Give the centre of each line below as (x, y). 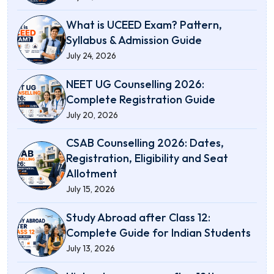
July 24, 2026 (91, 55)
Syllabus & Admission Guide (134, 40)
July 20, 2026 (92, 115)
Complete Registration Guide (141, 99)
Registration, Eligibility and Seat (147, 158)
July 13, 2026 (91, 248)
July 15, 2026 (91, 189)
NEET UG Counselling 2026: (135, 84)
